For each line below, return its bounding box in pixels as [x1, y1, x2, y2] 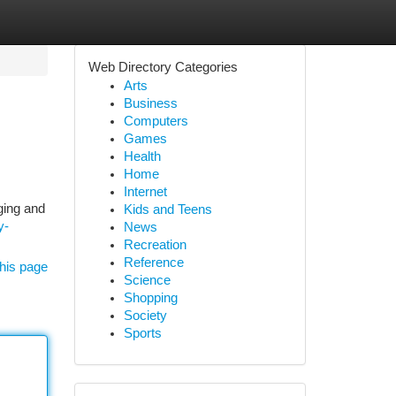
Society [123, 308, 167, 323]
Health [123, 149, 161, 164]
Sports [123, 326, 162, 340]
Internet [123, 185, 167, 199]
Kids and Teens [123, 202, 212, 217]
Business [123, 96, 178, 110]
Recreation [123, 238, 187, 252]
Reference [123, 255, 184, 270]
